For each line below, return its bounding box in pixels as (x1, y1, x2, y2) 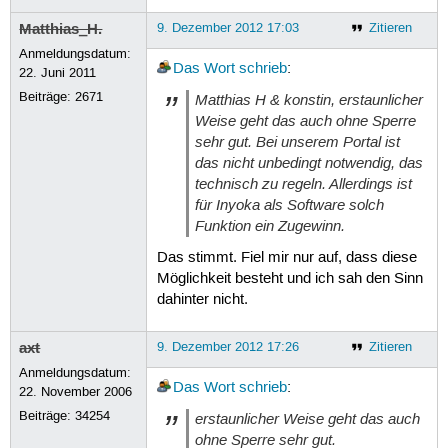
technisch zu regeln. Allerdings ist (194, 174, 412, 195)
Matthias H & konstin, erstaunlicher (194, 90, 423, 111)
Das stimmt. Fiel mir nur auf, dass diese (156, 248, 417, 267)
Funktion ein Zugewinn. (194, 216, 345, 237)
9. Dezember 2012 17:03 (156, 19, 299, 36)
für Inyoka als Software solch (194, 195, 384, 216)
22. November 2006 (19, 383, 133, 400)
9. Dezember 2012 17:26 (156, 338, 299, 355)
